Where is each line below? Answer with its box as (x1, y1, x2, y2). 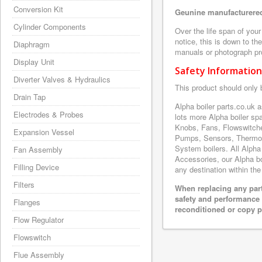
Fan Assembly (13, 144, 63, 155)
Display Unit (13, 56, 54, 67)
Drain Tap (13, 91, 46, 102)
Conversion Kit (13, 4, 63, 15)
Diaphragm (13, 39, 50, 50)
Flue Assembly (13, 249, 64, 260)
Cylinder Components (13, 21, 86, 32)
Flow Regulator (13, 214, 64, 225)
